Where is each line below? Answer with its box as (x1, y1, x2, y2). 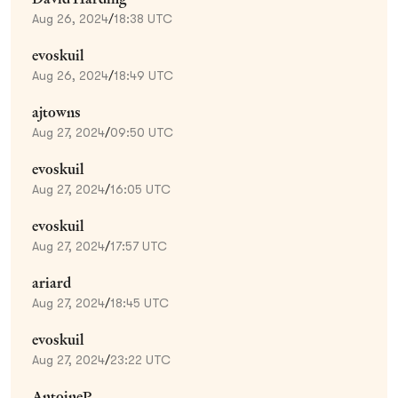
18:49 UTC (114, 68, 173, 83)
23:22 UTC (110, 352, 171, 367)
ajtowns (32, 102, 81, 122)
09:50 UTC (110, 124, 173, 139)
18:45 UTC (110, 295, 169, 310)
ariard (32, 273, 71, 292)
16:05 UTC (110, 181, 171, 196)
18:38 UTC (114, 11, 172, 26)
